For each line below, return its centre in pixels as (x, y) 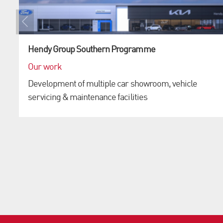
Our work (45, 67)
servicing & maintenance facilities (88, 97)
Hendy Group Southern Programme (92, 50)
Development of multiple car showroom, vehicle (113, 84)
